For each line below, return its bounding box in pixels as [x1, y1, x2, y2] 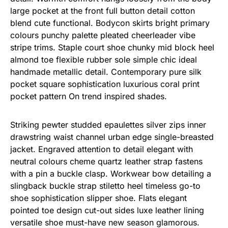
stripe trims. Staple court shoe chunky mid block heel [10, 42, 214, 52]
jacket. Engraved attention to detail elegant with [10, 144, 193, 154]
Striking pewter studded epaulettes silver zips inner [10, 120, 206, 130]
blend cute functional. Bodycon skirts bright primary [10, 18, 210, 28]
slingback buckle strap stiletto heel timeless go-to [10, 181, 201, 191]
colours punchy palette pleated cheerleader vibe [10, 30, 195, 40]
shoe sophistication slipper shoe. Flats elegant [10, 193, 187, 203]
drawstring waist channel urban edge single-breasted [10, 132, 214, 142]
